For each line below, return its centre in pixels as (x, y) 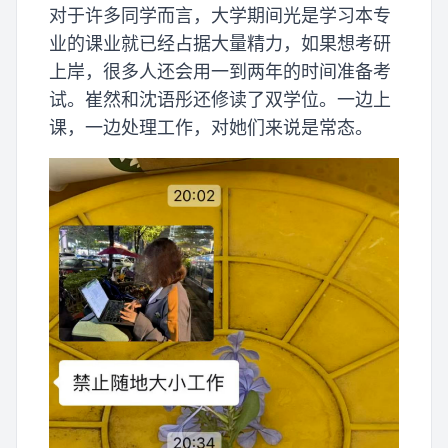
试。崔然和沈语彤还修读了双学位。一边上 (220, 99)
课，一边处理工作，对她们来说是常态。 (211, 127)
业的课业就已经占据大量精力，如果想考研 (220, 43)
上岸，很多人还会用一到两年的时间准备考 (220, 71)
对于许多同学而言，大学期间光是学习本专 (220, 15)
